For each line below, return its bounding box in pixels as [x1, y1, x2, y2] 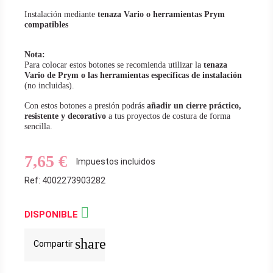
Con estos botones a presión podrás [24, 101, 147, 111]
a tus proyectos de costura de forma [106, 112, 230, 121]
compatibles [24, 20, 68, 30]
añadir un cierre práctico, [147, 101, 241, 111]
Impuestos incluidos [76, 156, 155, 166]
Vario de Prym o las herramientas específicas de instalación [24, 71, 242, 80]
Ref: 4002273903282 [24, 175, 105, 186]
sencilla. [24, 122, 52, 132]
